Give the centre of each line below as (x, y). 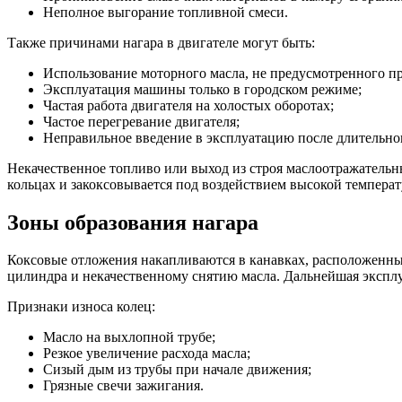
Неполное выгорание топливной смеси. (166, 12)
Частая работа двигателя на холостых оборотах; (188, 105)
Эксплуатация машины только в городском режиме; (202, 89)
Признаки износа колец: (81, 307)
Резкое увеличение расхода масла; (147, 354)
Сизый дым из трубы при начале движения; (177, 370)
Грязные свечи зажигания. (123, 386)
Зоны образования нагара (133, 222)
